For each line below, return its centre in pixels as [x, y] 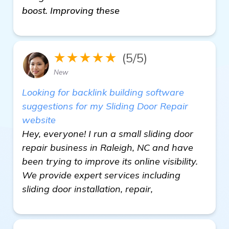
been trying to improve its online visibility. [110, 161]
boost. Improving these [71, 10]
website [39, 120]
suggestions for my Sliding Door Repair [105, 106]
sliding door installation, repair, [87, 189]
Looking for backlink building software [103, 92]
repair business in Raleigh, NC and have [108, 147]
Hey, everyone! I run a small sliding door [108, 134]
